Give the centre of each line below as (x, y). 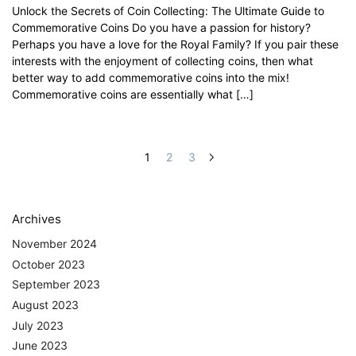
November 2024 (54, 244)
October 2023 (48, 264)
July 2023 (38, 325)
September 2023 (56, 284)
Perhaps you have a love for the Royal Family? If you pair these (175, 44)
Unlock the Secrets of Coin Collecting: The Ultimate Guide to (168, 11)
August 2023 (45, 304)
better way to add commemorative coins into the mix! (151, 78)
